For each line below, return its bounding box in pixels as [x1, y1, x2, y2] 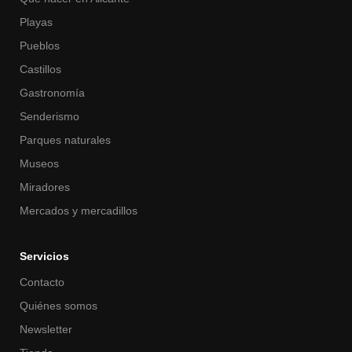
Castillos [20, 63, 61, 76]
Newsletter [20, 323, 72, 336]
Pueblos [20, 39, 60, 53]
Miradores [20, 181, 70, 194]
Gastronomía [20, 86, 85, 100]
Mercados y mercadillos [20, 204, 137, 218]
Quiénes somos [20, 299, 97, 313]
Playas [20, 16, 53, 29]
